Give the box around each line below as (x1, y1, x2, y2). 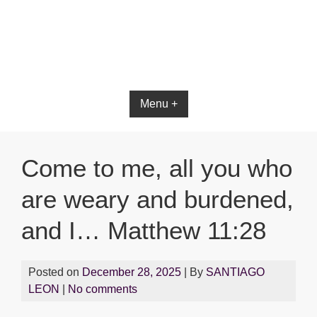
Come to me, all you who (21, 154, 292, 182)
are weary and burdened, (21, 185, 294, 213)
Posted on (28, 266, 82, 278)
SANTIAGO (206, 266, 265, 278)
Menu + (139, 98, 178, 110)
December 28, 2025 (82, 266, 181, 278)
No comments (68, 283, 137, 295)
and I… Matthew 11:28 (21, 217, 266, 244)
